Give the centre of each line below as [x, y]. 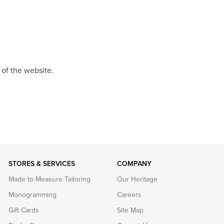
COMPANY [134, 164]
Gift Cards [24, 210]
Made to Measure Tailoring [50, 179]
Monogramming [33, 195]
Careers [129, 195]
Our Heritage [137, 179]
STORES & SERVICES [42, 164]
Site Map [130, 210]
